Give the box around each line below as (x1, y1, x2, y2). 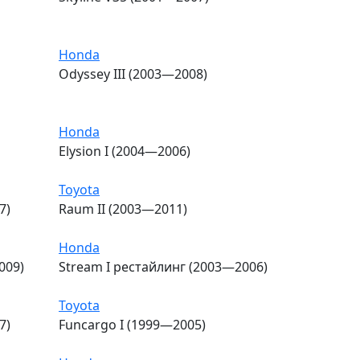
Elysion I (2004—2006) (59, 141, 190, 160)
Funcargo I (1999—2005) (59, 315, 206, 333)
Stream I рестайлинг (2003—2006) (59, 257, 268, 276)
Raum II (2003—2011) (59, 199, 187, 218)
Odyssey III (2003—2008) (59, 64, 207, 83)
